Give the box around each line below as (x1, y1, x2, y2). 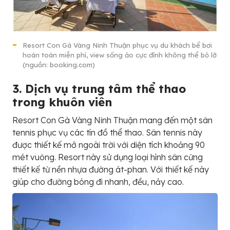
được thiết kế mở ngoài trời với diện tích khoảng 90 (12, 140, 205, 150)
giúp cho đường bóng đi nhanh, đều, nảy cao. (12, 177, 184, 187)
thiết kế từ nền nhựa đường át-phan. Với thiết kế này (12, 164, 209, 175)
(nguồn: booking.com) (23, 61, 95, 69)
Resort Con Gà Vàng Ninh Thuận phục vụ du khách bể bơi (23, 41, 212, 50)
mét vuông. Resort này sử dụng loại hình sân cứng (12, 152, 203, 163)
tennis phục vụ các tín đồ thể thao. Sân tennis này (12, 127, 202, 138)
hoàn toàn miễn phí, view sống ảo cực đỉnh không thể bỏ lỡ (23, 51, 217, 60)
